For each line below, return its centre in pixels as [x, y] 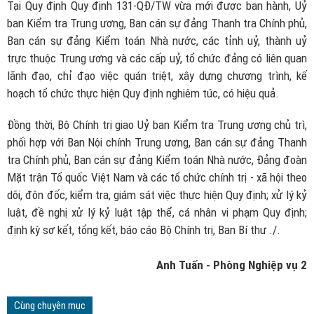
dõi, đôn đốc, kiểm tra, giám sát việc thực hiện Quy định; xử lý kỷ [157, 195]
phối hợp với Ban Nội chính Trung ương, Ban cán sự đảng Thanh [157, 143]
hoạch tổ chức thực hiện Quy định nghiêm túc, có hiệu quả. [143, 93]
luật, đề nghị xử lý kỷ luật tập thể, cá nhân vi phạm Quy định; [157, 213]
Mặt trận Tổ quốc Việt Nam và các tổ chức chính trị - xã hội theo [157, 178]
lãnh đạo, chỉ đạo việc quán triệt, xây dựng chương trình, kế [157, 75]
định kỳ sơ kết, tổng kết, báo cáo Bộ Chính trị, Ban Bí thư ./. [144, 230]
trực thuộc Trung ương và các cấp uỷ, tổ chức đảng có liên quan [157, 58]
